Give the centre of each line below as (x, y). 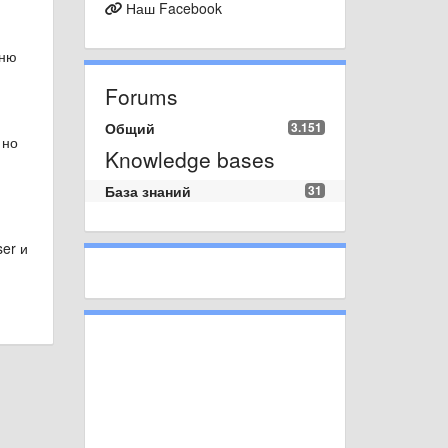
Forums (141, 95)
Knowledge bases (189, 158)
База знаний (147, 190)
